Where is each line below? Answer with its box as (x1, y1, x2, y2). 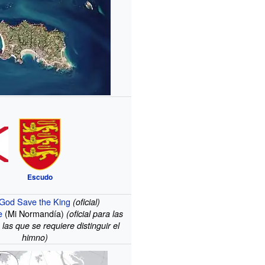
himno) (22, 231, 49, 243)
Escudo (27, 172, 53, 183)
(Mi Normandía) (2, 206, 64, 219)
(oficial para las (66, 207, 124, 219)
